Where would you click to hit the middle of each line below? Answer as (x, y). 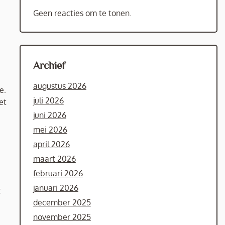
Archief (49, 65)
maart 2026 (54, 159)
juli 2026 (48, 100)
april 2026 (51, 144)
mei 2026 (50, 130)
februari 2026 (58, 173)
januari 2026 (55, 188)
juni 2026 (49, 115)
